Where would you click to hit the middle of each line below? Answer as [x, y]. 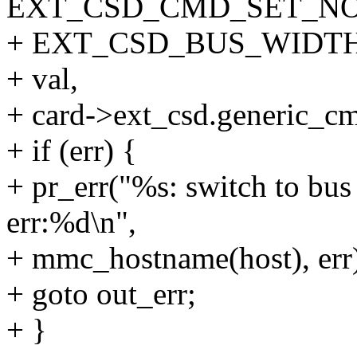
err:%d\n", [71, 222]
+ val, [42, 79]
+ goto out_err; [101, 294]
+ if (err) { [72, 151]
